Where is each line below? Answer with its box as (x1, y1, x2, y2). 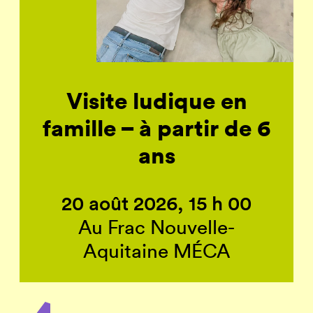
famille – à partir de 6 (43, 112, 270, 143)
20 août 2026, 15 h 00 (61, 190, 252, 216)
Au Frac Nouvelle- (78, 214, 235, 239)
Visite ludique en (66, 85, 247, 116)
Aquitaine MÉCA (82, 238, 231, 263)
